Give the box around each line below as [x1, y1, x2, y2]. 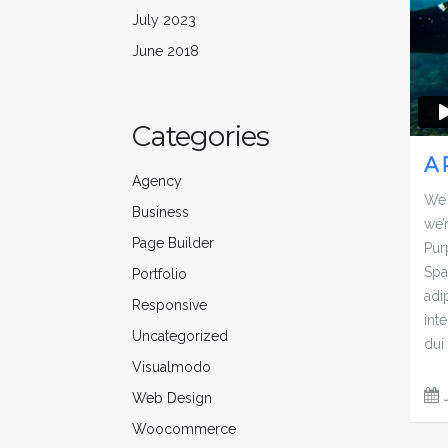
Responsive [132, 296, 207, 313]
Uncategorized [132, 327, 228, 344]
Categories [132, 119, 269, 153]
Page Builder [132, 234, 214, 251]
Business [132, 203, 189, 220]
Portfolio [132, 265, 187, 282]
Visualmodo [132, 358, 211, 375]
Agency [132, 172, 182, 189]
